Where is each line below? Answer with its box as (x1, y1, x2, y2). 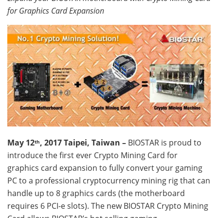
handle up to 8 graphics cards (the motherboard (7, 187, 185, 199)
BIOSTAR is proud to (128, 137, 201, 148)
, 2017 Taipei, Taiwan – (40, 137, 128, 148)
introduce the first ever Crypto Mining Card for (7, 149, 178, 161)
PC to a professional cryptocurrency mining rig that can (7, 175, 210, 186)
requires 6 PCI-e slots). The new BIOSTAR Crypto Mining (7, 200, 208, 211)
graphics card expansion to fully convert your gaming (7, 162, 202, 173)
